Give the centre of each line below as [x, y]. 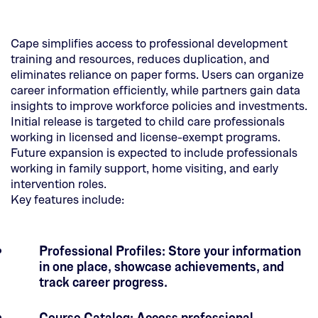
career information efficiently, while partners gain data [155, 90]
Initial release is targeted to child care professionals [148, 121]
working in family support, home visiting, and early [144, 168]
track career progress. [103, 281]
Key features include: [67, 199]
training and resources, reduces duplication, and [140, 59]
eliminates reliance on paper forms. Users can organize [157, 75]
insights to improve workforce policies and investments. [159, 106]
